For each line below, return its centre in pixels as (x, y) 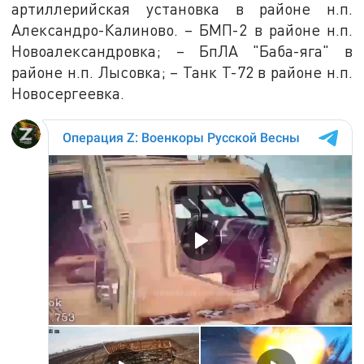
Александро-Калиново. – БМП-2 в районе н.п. (182, 29)
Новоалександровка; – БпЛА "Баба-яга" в (182, 50)
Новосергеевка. (68, 93)
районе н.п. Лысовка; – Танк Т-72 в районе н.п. (182, 71)
